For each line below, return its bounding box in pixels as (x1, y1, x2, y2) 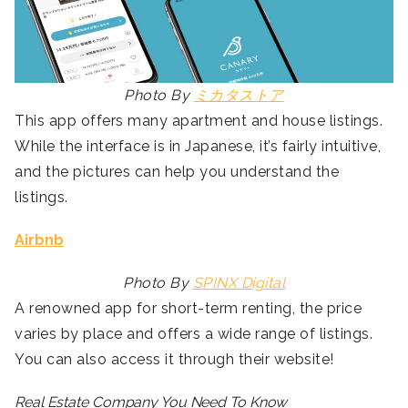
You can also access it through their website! (15, 351, 334, 369)
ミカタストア (193, 87, 284, 105)
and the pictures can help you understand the (15, 163, 339, 181)
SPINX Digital (192, 274, 285, 292)
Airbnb (15, 231, 64, 250)
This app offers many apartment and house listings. (15, 112, 382, 130)
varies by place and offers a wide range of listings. (15, 325, 372, 343)
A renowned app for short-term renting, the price (15, 300, 362, 318)
